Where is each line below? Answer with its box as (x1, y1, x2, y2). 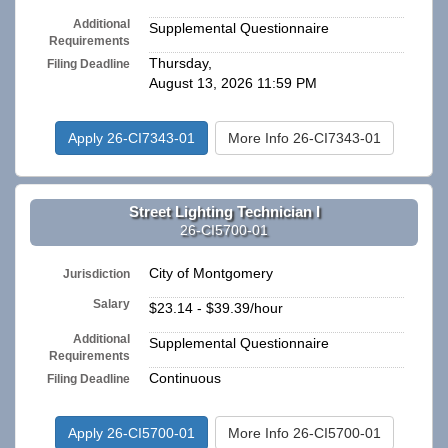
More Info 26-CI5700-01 (227, 425, 381, 442)
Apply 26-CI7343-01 (67, 130, 195, 147)
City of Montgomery (149, 265, 273, 282)
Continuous (149, 370, 221, 387)
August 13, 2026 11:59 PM (149, 75, 317, 92)
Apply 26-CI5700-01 (67, 425, 195, 442)
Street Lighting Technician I (128, 202, 320, 220)
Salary (93, 297, 131, 312)
